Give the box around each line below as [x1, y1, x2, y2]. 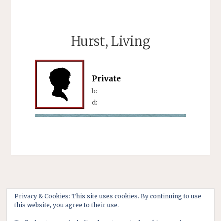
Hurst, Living [71, 33, 150, 49]
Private [91, 74, 121, 83]
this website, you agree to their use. [14, 201, 119, 209]
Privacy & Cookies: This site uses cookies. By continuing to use [14, 192, 201, 200]
